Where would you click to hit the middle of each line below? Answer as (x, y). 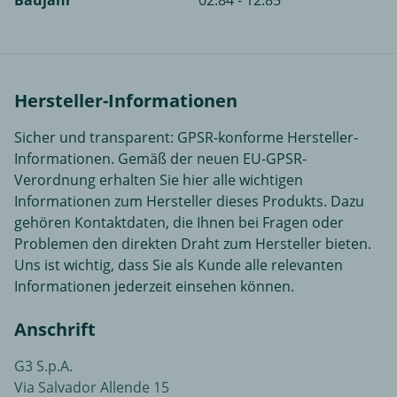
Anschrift (55, 330)
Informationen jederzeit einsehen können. (154, 287)
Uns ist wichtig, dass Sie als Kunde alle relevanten (179, 265)
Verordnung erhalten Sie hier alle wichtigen (159, 180)
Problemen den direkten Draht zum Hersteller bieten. (193, 244)
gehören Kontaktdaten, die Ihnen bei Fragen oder (179, 223)
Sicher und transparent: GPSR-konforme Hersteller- (186, 138)
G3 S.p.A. (43, 366)
